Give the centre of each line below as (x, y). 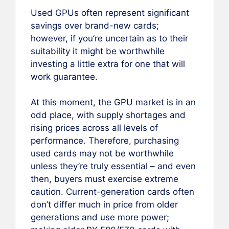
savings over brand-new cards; (95, 25)
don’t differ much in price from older (104, 205)
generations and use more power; (100, 217)
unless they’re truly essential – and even (113, 166)
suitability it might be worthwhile (98, 51)
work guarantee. (64, 76)
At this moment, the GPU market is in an (113, 102)
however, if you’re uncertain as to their (109, 38)
